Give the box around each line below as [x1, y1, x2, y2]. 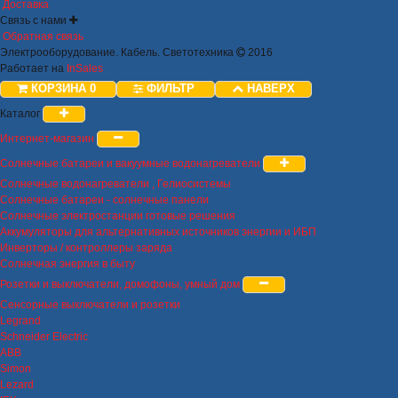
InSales [67, 61, 103, 75]
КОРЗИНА [28, 81, 90, 95]
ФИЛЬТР [147, 81, 198, 95]
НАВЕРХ [247, 81, 295, 95]
